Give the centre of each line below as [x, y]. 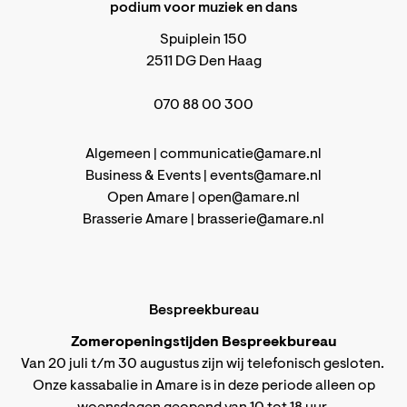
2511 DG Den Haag [203, 62]
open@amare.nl [249, 199]
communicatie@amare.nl [241, 155]
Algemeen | [123, 155]
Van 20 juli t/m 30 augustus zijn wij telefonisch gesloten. [203, 365]
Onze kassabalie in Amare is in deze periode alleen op [203, 387]
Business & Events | [148, 177]
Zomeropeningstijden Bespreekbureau [203, 343]
